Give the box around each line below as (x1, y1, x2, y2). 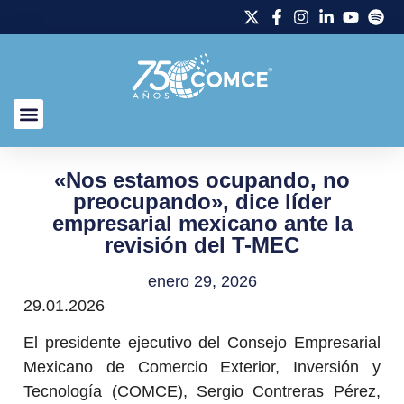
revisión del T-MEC (105, 232, 299, 257)
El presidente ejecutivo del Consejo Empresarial (23, 334, 381, 353)
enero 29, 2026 (147, 271, 257, 290)
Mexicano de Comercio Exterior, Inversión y (23, 358, 381, 377)
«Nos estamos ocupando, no (54, 167, 350, 192)
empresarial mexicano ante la (51, 210, 353, 235)
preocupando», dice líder (73, 188, 331, 214)
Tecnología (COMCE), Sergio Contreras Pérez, (23, 382, 381, 401)
